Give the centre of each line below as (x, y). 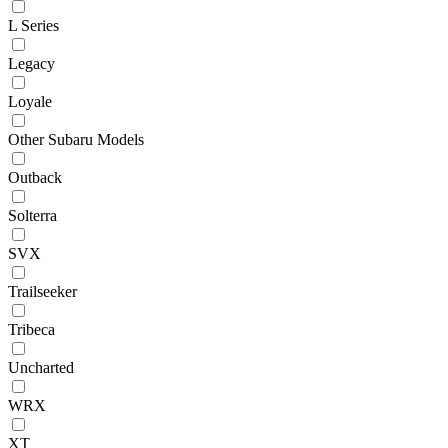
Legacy (31, 63)
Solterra (32, 215)
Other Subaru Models (76, 139)
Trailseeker (42, 291)
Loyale (30, 101)
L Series (33, 25)
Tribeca (31, 329)
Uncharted (41, 367)
